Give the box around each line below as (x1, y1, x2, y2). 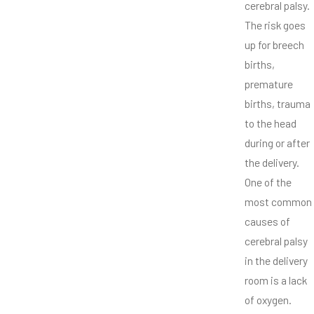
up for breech (245, 38, 304, 52)
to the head (245, 116, 296, 130)
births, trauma (245, 97, 310, 111)
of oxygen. (245, 293, 292, 307)
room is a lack (245, 273, 307, 287)
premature (245, 77, 293, 91)
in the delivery (245, 254, 308, 268)
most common (245, 195, 312, 209)
